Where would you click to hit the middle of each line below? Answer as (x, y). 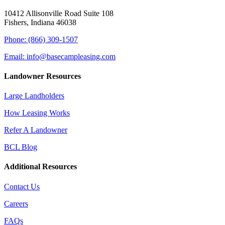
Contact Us (22, 186)
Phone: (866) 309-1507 (41, 39)
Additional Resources (40, 167)
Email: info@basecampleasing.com (60, 56)
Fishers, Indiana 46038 (40, 22)
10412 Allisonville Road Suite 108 (59, 13)
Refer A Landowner (36, 130)
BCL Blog (21, 147)
